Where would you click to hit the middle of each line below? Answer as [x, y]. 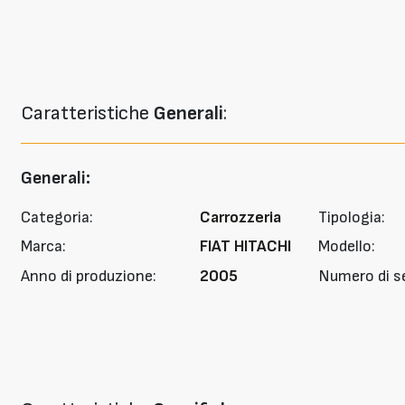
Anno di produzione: [88, 276]
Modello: [346, 247]
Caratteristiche [87, 113]
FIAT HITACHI [245, 247]
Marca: [43, 247]
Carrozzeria [240, 217]
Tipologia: [351, 217]
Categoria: [57, 217]
